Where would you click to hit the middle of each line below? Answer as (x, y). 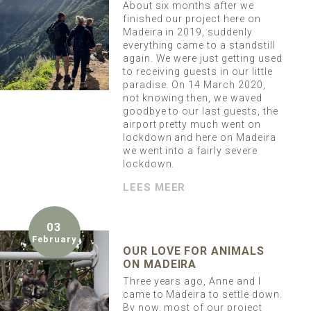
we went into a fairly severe (190, 151)
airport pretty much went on (192, 125)
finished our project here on (192, 19)
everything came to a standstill (199, 45)
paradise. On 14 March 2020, (194, 85)
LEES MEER (154, 188)
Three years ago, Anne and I (192, 281)
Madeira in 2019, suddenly (187, 32)
